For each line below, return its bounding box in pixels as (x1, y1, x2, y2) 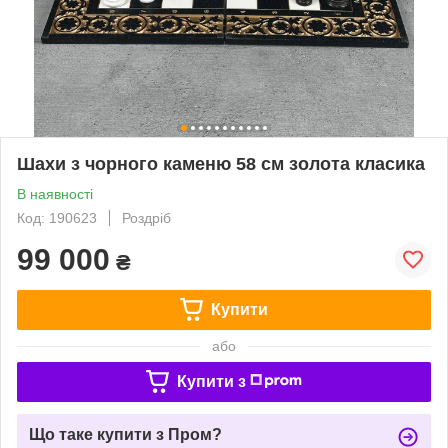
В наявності (17, 185, 93, 202)
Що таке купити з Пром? (29, 425, 222, 443)
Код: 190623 (17, 209, 97, 226)
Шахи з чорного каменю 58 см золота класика (17, 153, 425, 174)
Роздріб (122, 209, 171, 226)
